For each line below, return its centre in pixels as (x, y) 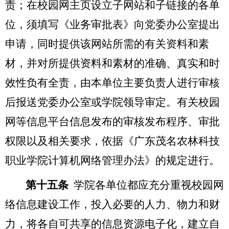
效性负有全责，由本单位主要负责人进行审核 (112, 83)
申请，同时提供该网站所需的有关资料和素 (107, 44)
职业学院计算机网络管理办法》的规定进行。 (112, 160)
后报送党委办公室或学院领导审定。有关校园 (112, 102)
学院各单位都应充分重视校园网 (149, 185)
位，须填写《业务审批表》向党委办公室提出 (112, 24)
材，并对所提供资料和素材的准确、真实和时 (112, 63)
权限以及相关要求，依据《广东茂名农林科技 (112, 141)
